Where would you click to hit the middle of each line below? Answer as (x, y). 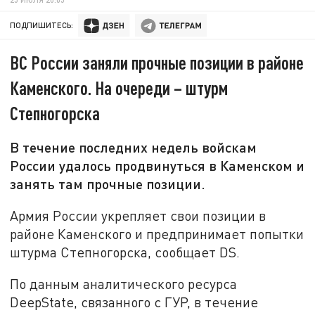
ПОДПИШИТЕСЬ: (42, 25)
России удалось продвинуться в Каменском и (157, 166)
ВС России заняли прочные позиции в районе (157, 63)
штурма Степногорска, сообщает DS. (125, 252)
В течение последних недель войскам (134, 147)
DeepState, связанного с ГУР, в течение (134, 302)
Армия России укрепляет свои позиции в (138, 215)
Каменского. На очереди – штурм (119, 88)
